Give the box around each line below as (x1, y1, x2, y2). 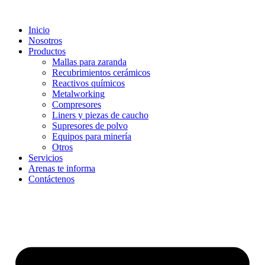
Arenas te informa (28, 163, 95, 173)
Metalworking (52, 89, 105, 99)
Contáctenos (28, 174, 75, 184)
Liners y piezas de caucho (52, 110, 148, 120)
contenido (4, 25, 41, 35)
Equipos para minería (52, 131, 131, 141)
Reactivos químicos (52, 78, 125, 88)
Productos (28, 46, 66, 56)
